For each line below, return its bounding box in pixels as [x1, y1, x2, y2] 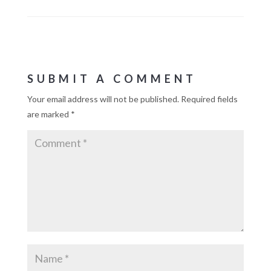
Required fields [180, 94, 238, 105]
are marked [27, 109, 71, 120]
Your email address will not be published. [27, 94, 179, 105]
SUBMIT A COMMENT [27, 72, 197, 86]
